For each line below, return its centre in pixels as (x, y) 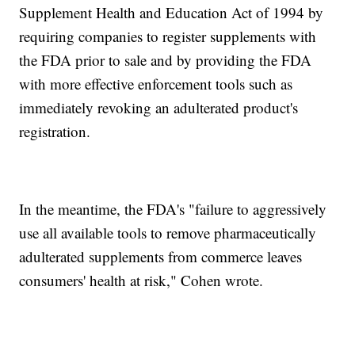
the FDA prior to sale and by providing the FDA (166, 60)
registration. (55, 132)
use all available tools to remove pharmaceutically (168, 233)
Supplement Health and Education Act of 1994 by (172, 13)
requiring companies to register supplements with (168, 36)
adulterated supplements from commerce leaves (161, 257)
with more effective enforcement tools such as (156, 84)
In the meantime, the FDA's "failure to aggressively (173, 209)
